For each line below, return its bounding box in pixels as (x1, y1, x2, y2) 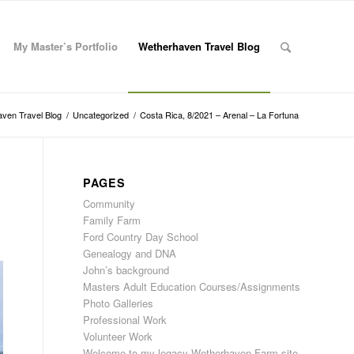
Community (83, 196, 136, 211)
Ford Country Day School (83, 229, 199, 244)
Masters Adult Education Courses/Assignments (83, 279, 301, 294)
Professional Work (83, 312, 168, 327)
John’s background (83, 262, 170, 277)
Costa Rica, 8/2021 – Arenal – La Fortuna (140, 108, 299, 121)
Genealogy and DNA (83, 246, 177, 261)
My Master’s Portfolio (13, 39, 118, 54)
